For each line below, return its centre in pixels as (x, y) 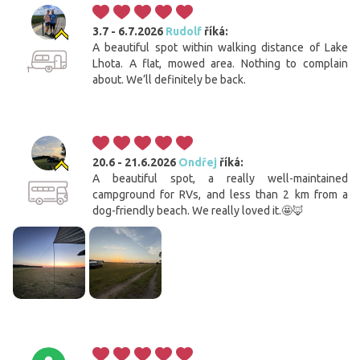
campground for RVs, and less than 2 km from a (220, 195)
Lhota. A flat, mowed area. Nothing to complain (220, 64)
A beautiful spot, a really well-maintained (220, 179)
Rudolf (184, 32)
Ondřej (198, 163)
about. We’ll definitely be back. (169, 80)
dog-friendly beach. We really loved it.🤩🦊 (198, 211)
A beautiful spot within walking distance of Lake (220, 48)
